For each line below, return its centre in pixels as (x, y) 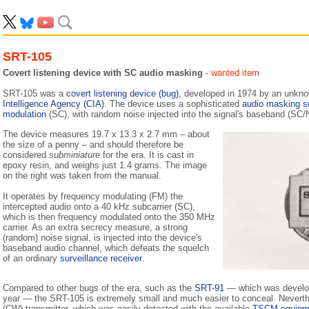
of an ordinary (31, 258)
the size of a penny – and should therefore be (93, 144)
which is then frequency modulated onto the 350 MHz (109, 217)
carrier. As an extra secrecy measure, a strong (95, 227)
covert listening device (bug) (122, 93)
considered (26, 155)
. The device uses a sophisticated (173, 104)
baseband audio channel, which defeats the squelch (106, 248)
